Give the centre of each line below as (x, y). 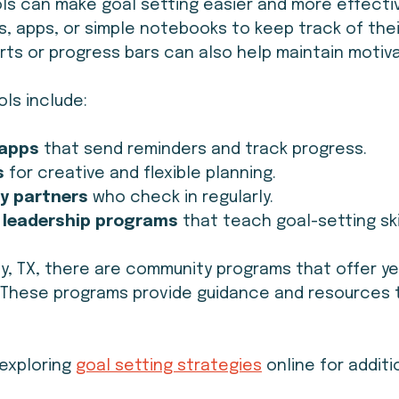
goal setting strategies (169, 366)
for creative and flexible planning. (140, 173)
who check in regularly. (181, 197)
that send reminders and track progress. (203, 149)
